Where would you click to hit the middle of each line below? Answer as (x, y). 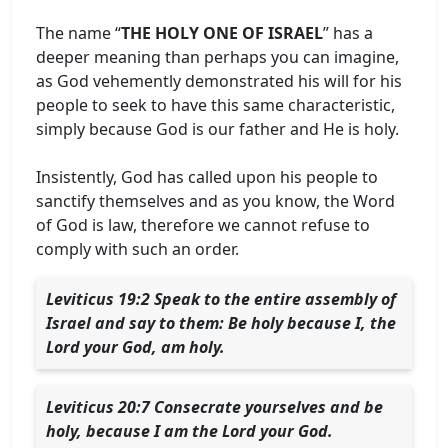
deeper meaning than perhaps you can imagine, (217, 56)
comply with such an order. (137, 248)
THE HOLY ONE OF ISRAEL (222, 32)
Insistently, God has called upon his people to (207, 176)
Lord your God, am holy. (135, 346)
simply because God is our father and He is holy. (217, 128)
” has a (348, 32)
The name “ (78, 32)
